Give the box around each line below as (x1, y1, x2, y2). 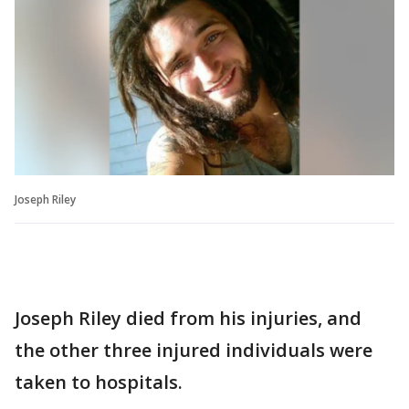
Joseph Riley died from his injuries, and (15, 306, 362, 330)
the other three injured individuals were (15, 338, 372, 362)
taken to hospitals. (15, 370, 183, 394)
